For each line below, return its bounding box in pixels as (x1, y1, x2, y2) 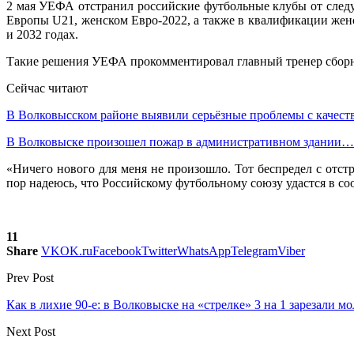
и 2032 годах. (6, 27, 78, 41)
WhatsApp (177, 243, 231, 258)
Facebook (92, 243, 141, 258)
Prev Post (6, 270, 54, 284)
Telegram (231, 243, 277, 258)
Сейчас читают (6, 81, 88, 95)
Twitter (141, 243, 177, 258)
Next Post (6, 324, 55, 338)
